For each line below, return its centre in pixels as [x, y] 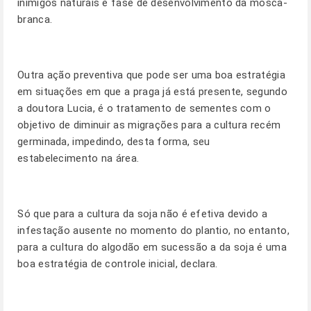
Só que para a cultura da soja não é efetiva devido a [142, 214]
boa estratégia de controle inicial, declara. [118, 264]
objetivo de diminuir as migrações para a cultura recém [149, 125]
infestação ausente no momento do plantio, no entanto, [153, 230]
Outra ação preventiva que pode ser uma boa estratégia [151, 75]
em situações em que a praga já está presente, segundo [152, 92]
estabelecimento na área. [78, 158]
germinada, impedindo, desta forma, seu [114, 142]
